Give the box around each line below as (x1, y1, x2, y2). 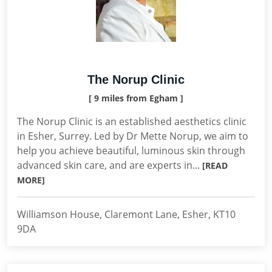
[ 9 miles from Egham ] (89, 92, 183, 104)
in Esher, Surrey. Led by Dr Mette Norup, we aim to (17, 129, 248, 143)
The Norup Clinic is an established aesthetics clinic (17, 115, 246, 128)
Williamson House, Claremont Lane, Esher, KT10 (17, 208, 236, 221)
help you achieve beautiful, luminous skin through (17, 144, 245, 157)
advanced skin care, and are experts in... (17, 158, 202, 172)
